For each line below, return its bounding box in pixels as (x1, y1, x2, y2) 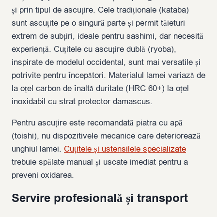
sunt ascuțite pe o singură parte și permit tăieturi (12, 17, 185, 29)
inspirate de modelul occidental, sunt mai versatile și (12, 57, 201, 68)
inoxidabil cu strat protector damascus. (12, 96, 153, 108)
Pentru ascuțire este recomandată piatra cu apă (12, 117, 183, 129)
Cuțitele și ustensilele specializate (64, 143, 186, 155)
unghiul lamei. (12, 143, 64, 155)
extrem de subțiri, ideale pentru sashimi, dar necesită (12, 31, 203, 42)
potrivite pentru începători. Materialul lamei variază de (12, 70, 205, 81)
